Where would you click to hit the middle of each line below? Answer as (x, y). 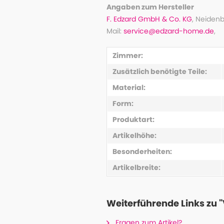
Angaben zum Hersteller (150, 7)
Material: (129, 87)
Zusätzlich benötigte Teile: (159, 71)
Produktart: (133, 119)
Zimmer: (127, 55)
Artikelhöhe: (134, 135)
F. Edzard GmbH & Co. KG (149, 19)
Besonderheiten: (142, 151)
